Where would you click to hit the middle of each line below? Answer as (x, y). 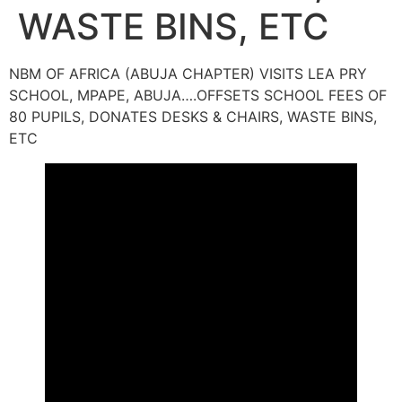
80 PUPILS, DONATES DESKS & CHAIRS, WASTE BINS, (193, 117)
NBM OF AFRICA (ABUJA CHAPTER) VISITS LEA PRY (188, 74)
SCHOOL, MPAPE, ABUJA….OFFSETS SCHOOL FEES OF (198, 95)
